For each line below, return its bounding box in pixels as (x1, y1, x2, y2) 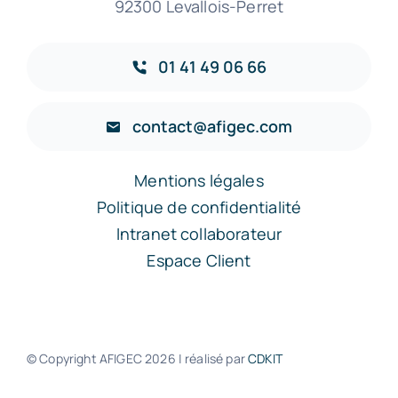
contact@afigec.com (132, 115, 293, 138)
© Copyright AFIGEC (26, 350, 146, 368)
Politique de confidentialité (96, 196, 302, 219)
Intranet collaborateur (115, 223, 283, 245)
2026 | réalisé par (145, 350, 249, 368)
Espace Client (147, 250, 251, 272)
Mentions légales (134, 170, 264, 192)
